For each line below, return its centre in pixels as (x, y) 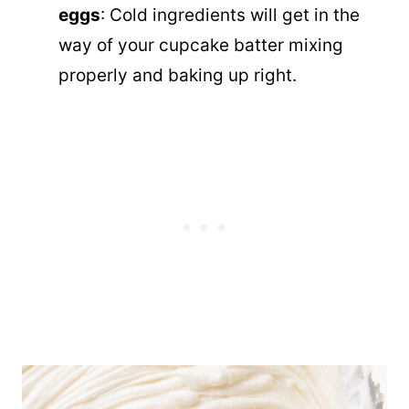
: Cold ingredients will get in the (230, 16)
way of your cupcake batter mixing (201, 46)
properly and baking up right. (178, 76)
